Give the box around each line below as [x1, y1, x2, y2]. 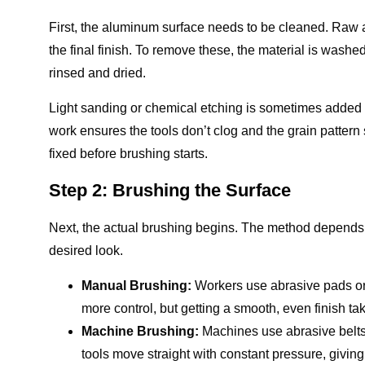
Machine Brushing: [81, 324, 199, 338]
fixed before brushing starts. [49, 147, 208, 161]
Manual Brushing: [81, 279, 191, 292]
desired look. [49, 244, 123, 257]
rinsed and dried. [49, 66, 146, 80]
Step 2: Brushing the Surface [49, 180, 291, 200]
